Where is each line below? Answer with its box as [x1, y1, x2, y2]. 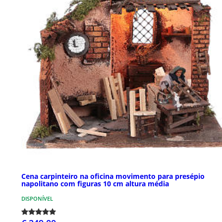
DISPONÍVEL [21, 194, 53, 202]
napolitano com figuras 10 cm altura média [21, 178, 169, 188]
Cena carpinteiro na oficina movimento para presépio [21, 171, 205, 181]
